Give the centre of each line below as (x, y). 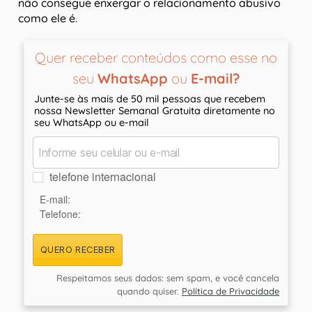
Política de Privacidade (231, 291)
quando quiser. (150, 291)
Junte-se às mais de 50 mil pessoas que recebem (149, 99)
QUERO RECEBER (78, 250)
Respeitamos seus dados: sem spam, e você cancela (168, 278)
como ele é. (48, 18)
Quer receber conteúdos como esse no (156, 58)
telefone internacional (102, 177)
